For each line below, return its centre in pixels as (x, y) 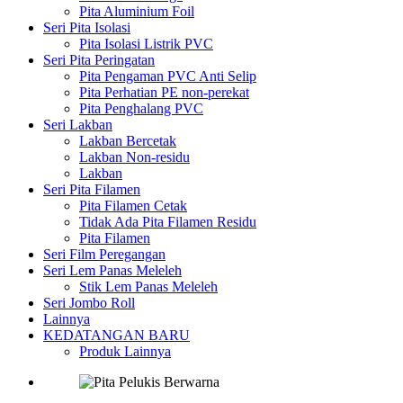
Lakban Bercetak (128, 140)
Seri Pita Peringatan (99, 59)
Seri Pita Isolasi (87, 27)
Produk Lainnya (125, 351)
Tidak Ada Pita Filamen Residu (168, 221)
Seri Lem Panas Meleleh (112, 270)
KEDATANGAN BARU (116, 335)
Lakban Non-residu (134, 157)
